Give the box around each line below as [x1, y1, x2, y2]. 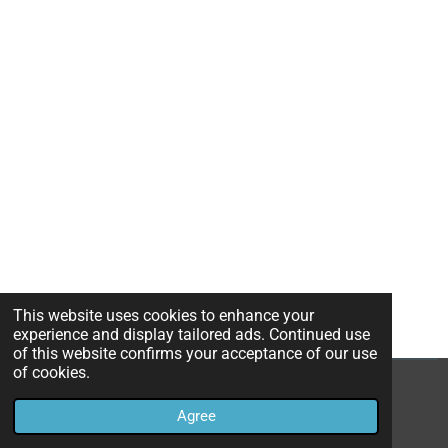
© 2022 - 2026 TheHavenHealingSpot [10, 382, 274, 401]
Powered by [10, 408, 86, 424]
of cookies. [13, 362, 91, 382]
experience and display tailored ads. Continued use [13, 324, 371, 344]
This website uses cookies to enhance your [13, 305, 315, 325]
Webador [86, 408, 142, 424]
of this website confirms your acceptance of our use [13, 343, 378, 363]
